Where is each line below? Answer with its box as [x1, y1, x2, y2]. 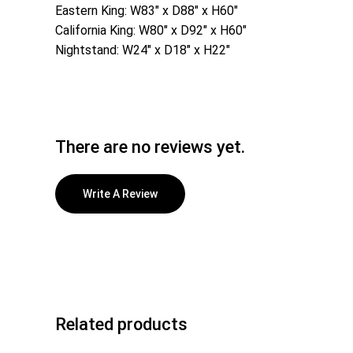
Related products [55, 314, 188, 334]
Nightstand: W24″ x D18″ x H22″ [55, 43, 230, 58]
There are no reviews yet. [55, 136, 245, 157]
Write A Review [83, 187, 158, 200]
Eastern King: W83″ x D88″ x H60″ [55, 3, 238, 19]
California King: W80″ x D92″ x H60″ [55, 23, 247, 39]
